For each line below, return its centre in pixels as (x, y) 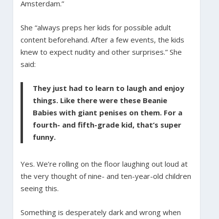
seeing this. (39, 188)
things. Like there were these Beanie (100, 100)
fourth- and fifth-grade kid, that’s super (107, 124)
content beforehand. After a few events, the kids (102, 39)
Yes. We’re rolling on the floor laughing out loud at (104, 164)
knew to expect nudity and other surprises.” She (101, 52)
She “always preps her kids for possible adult (96, 27)
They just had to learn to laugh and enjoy (108, 88)
